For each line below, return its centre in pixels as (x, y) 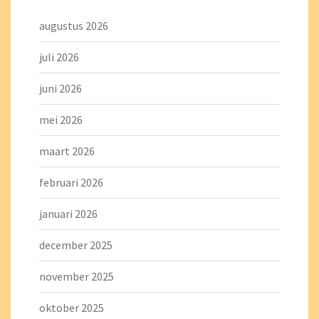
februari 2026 (71, 182)
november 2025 (77, 276)
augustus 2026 (74, 26)
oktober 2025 (72, 308)
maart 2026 (67, 151)
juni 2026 (61, 88)
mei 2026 (61, 120)
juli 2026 (59, 57)
